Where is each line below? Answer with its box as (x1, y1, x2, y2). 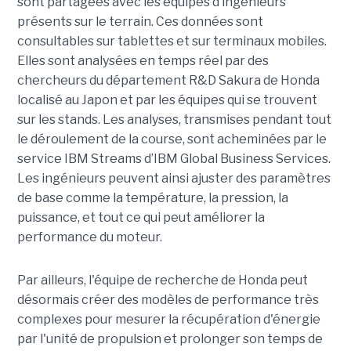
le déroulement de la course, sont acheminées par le (16, 132, 327, 147)
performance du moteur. (16, 230, 162, 245)
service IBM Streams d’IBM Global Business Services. (16, 151, 331, 167)
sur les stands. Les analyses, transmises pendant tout (16, 112, 331, 128)
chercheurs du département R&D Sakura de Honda (16, 73, 320, 89)
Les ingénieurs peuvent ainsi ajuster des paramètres (16, 171, 331, 186)
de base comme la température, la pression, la (16, 190, 288, 206)
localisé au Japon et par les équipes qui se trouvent (16, 92, 317, 108)
